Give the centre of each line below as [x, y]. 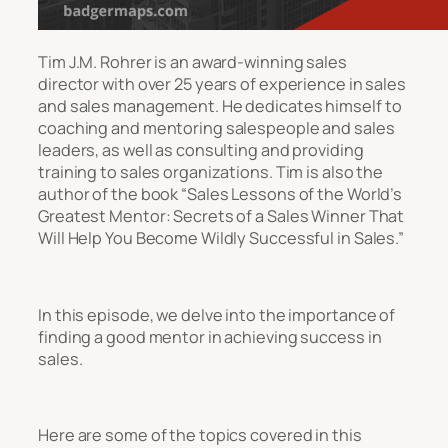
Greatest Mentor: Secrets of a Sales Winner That [221, 216]
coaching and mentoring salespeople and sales [216, 128]
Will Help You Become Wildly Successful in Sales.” [221, 238]
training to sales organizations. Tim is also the [211, 172]
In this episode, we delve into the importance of [217, 314]
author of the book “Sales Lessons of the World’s [220, 194]
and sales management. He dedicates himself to [220, 106]
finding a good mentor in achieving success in [210, 336]
